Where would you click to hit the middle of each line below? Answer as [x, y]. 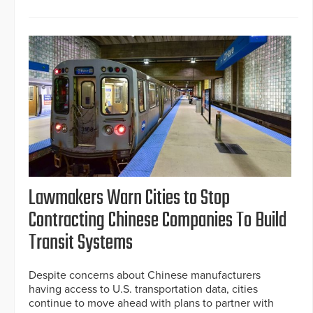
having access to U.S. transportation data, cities [143, 290]
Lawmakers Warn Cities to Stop [129, 199]
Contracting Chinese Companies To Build [158, 221]
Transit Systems [81, 243]
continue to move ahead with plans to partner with [151, 304]
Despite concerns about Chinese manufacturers [145, 276]
